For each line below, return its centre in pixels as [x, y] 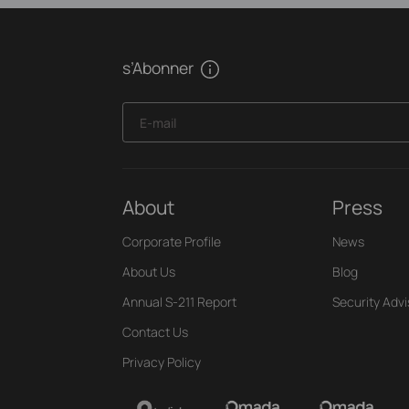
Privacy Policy [162, 362]
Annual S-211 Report [180, 301]
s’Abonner [158, 67]
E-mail [157, 123]
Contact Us [156, 331]
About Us [149, 271]
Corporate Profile [172, 241]
